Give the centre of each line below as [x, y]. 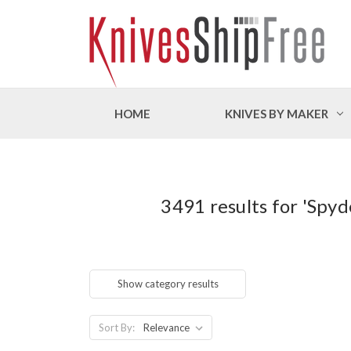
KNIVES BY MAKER [276, 113]
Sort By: [116, 327]
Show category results [168, 283]
